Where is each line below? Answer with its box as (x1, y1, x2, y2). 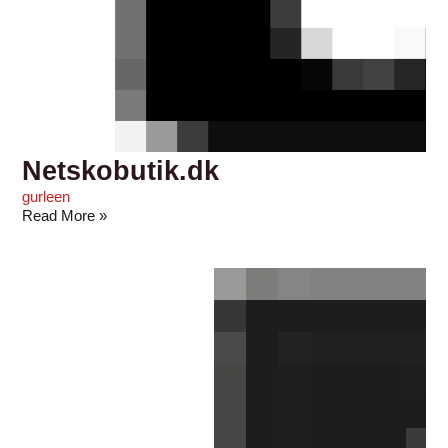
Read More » (22, 207, 108, 224)
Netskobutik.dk (22, 154, 220, 186)
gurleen (22, 188, 71, 205)
